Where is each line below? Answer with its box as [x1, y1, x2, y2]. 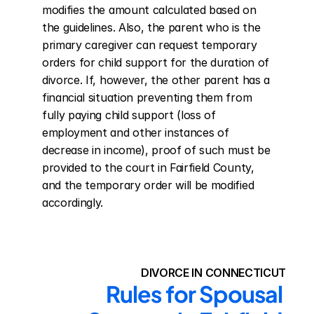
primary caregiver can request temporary [42, 38, 257, 52]
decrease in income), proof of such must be [42, 143, 271, 157]
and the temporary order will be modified [42, 178, 254, 192]
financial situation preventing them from [42, 90, 252, 104]
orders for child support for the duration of [42, 55, 269, 69]
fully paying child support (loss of [42, 108, 216, 122]
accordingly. [42, 196, 104, 210]
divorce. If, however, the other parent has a [42, 73, 270, 87]
